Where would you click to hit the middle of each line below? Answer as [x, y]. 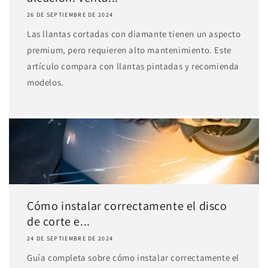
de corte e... [59, 221]
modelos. [45, 82]
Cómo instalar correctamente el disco [127, 206]
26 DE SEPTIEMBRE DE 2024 [70, 15]
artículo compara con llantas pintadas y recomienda [133, 66]
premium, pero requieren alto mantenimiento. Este [129, 50]
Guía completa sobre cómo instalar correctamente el [133, 258]
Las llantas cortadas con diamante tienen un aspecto [134, 34]
